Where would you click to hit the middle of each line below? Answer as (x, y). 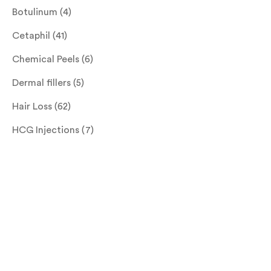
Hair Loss (32, 106)
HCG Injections (46, 130)
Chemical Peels (46, 59)
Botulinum (35, 12)
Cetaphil (31, 35)
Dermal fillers (41, 83)
